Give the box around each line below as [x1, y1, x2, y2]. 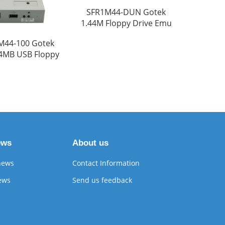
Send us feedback [72, 175, 132, 185]
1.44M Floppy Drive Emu [80, 18, 172, 29]
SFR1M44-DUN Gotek [86, 7, 166, 18]
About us [72, 138, 108, 148]
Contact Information [72, 158, 140, 168]
